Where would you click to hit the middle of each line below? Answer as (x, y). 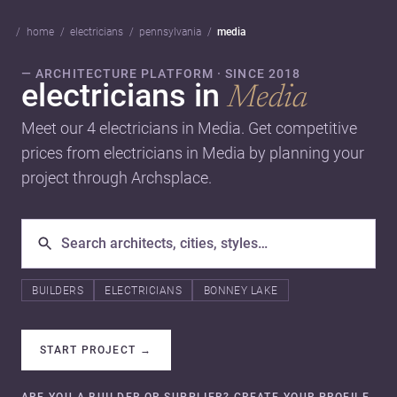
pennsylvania (170, 32)
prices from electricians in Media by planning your (193, 152)
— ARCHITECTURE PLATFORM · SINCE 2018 (161, 73)
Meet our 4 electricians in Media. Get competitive (189, 128)
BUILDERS (58, 290)
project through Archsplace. (117, 177)
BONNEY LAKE (241, 290)
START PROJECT (88, 350)
